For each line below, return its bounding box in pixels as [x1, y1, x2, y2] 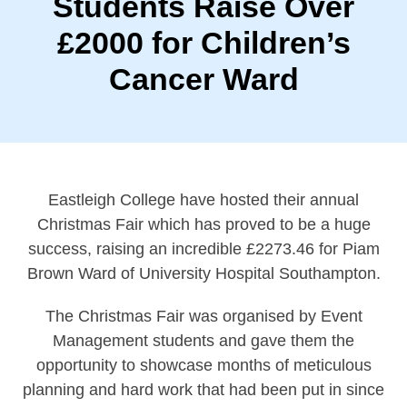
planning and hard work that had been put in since [23, 381, 384, 399]
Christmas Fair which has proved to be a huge [36, 215, 371, 233]
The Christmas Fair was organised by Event [45, 307, 362, 325]
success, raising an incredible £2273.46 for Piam [27, 240, 380, 258]
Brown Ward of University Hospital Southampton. [26, 264, 381, 283]
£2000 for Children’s [56, 25, 351, 60]
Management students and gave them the [53, 332, 354, 350]
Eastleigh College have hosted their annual [48, 191, 359, 209]
